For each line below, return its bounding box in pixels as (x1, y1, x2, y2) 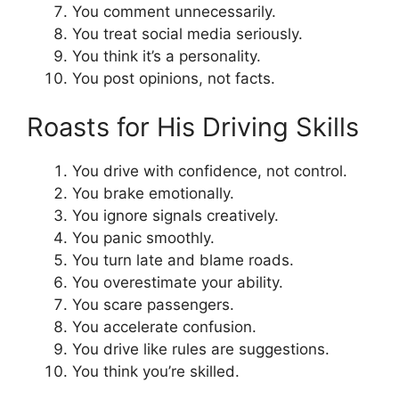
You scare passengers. (72, 296, 234, 314)
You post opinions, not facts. (72, 69, 275, 87)
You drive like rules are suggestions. (72, 340, 330, 359)
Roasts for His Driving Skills (27, 111, 359, 143)
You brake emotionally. (72, 184, 234, 203)
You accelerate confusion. (72, 318, 256, 337)
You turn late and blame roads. (72, 251, 294, 270)
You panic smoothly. (72, 229, 215, 248)
